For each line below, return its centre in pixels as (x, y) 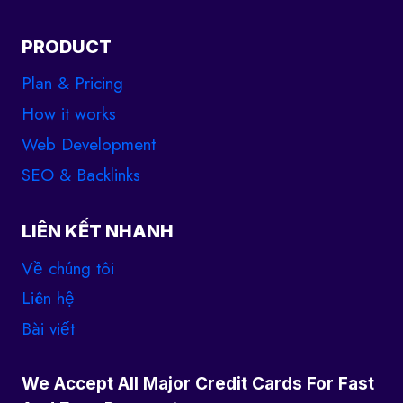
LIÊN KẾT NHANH (98, 231)
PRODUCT (67, 46)
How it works (69, 114)
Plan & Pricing (72, 84)
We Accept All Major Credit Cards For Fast (198, 384)
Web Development (89, 144)
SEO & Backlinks (81, 175)
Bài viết (48, 329)
